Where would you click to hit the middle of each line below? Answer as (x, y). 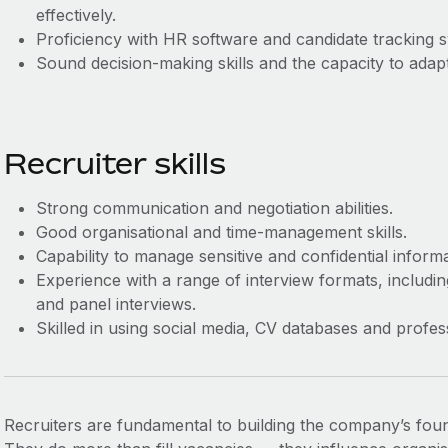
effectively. (75, 15)
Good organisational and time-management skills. (221, 232)
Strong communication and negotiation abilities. (214, 208)
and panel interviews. (115, 304)
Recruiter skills (114, 163)
